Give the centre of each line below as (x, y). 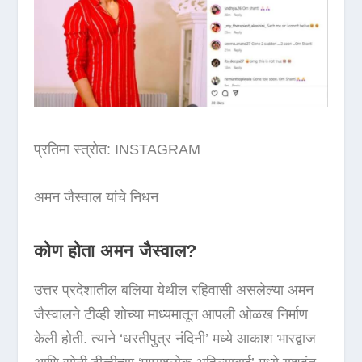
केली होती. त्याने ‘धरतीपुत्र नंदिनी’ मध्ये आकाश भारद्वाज (175, 339)
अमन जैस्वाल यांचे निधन (97, 198)
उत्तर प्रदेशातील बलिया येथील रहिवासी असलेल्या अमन (174, 290)
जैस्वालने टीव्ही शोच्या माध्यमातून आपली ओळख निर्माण (171, 314)
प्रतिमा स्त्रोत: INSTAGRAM (118, 150)
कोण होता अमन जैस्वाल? (116, 251)
